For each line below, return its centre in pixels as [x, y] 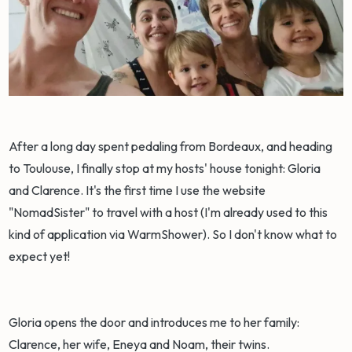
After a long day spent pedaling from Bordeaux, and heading [171, 147]
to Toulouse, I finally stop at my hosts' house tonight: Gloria [165, 169]
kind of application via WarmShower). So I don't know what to [173, 235]
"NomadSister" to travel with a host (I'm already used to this [169, 213]
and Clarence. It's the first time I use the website [137, 191]
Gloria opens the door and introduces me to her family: [154, 323]
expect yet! [41, 257]
